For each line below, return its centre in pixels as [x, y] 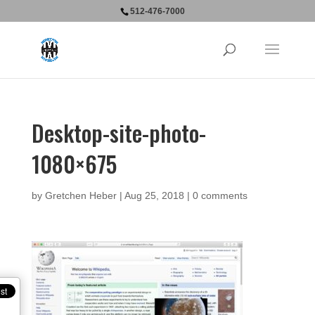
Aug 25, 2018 [154, 195]
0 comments [220, 195]
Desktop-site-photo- [118, 133]
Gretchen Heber [81, 195]
